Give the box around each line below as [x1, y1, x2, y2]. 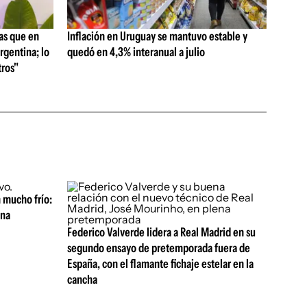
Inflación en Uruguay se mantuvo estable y [66, 29, 247, 45]
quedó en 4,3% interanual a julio [66, 45, 205, 60]
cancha [66, 272, 97, 287]
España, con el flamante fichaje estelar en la [66, 256, 254, 271]
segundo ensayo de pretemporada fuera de [66, 241, 250, 256]
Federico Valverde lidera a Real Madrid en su [66, 225, 256, 240]
